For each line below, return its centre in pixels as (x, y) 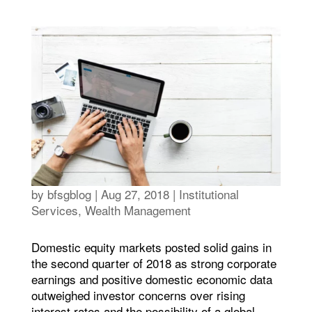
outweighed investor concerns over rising (138, 295)
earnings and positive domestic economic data (151, 279)
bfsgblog (69, 194)
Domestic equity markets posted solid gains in (151, 247)
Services (54, 210)
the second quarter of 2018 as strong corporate (154, 263)
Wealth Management (138, 210)
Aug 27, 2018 (135, 194)
